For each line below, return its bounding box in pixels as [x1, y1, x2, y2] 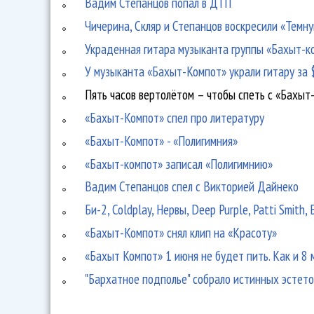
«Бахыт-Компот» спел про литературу [85, 108, 265, 126]
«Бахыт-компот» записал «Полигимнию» [85, 154, 273, 172]
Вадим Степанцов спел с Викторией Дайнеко [85, 177, 299, 196]
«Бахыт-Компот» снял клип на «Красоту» [85, 223, 278, 241]
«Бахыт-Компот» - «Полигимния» [85, 131, 238, 149]
